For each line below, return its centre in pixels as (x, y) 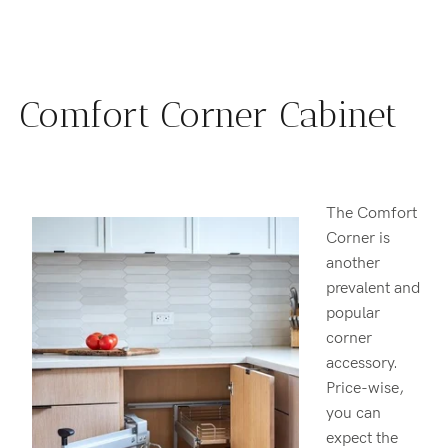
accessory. (362, 363)
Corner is (358, 238)
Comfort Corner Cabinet (209, 114)
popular (353, 313)
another (353, 263)
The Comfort (371, 213)
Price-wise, (365, 388)
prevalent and (373, 288)
